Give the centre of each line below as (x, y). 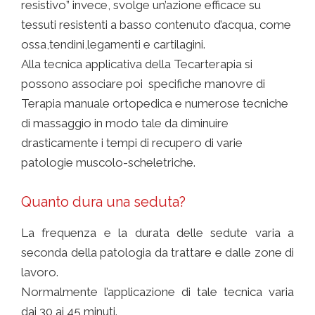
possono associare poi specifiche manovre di (143, 84)
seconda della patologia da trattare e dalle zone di (157, 253)
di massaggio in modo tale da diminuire (125, 123)
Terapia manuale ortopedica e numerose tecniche (155, 104)
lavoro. (40, 272)
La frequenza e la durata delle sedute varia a (157, 233)
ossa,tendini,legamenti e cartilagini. (113, 45)
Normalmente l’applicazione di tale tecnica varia (157, 292)
